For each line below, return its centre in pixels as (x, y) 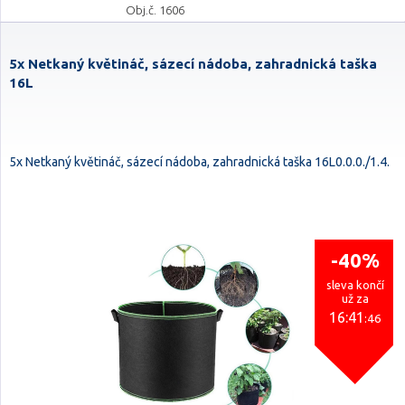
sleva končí (355, 285)
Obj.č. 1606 (155, 10)
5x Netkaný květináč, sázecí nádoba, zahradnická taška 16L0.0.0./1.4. (199, 162)
